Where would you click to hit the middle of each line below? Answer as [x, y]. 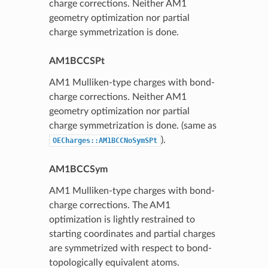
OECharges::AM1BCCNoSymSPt [105, 140]
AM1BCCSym [78, 169]
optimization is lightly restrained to [122, 219]
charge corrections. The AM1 [109, 205]
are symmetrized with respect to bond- [130, 248]
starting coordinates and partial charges [132, 234]
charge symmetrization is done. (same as [133, 125]
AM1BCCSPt [77, 61]
